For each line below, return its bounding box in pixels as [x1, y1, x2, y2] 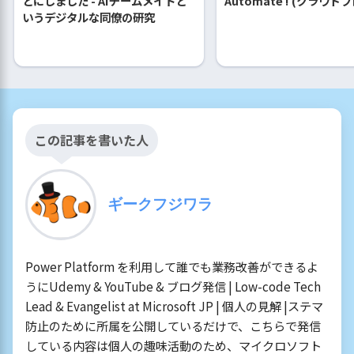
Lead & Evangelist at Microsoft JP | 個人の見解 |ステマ [25, 297, 323, 315]
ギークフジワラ [107, 194, 213, 213]
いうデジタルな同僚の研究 [22, 9, 155, 26]
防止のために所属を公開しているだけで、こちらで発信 [25, 317, 321, 335]
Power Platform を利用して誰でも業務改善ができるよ [25, 258, 318, 276]
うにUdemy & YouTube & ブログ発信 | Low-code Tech [25, 277, 321, 296]
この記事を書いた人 [35, 130, 149, 150]
